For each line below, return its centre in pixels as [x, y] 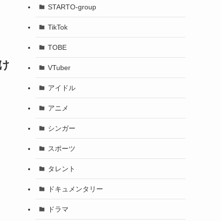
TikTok [57, 27]
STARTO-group [72, 7]
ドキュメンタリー [75, 189]
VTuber [59, 67]
